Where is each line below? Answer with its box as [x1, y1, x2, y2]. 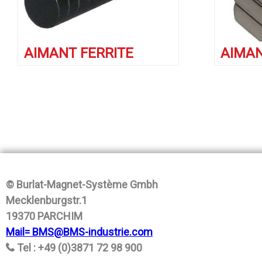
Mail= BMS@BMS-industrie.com [6, 226, 153, 238]
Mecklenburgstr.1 [6, 194, 87, 206]
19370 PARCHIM [6, 210, 82, 222]
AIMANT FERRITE [24, 45, 133, 62]
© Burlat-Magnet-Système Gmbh [6, 178, 158, 191]
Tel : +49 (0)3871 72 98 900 [17, 242, 142, 254]
